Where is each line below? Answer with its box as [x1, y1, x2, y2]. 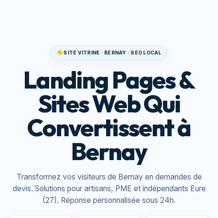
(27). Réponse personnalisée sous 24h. [42, 196, 176, 205]
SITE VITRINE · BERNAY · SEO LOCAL [63, 49, 162, 55]
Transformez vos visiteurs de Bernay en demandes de [16, 172, 202, 182]
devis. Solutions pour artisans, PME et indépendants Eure [12, 184, 206, 194]
